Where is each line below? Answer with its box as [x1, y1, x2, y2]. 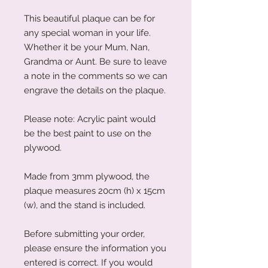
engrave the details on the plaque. [24, 84, 166, 96]
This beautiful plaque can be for [24, 13, 155, 24]
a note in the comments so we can [24, 70, 167, 81]
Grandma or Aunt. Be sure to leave [24, 56, 167, 67]
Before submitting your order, [24, 228, 145, 239]
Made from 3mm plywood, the [24, 170, 150, 182]
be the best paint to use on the [24, 127, 151, 139]
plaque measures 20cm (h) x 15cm [24, 185, 165, 196]
